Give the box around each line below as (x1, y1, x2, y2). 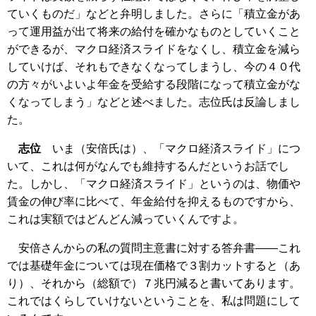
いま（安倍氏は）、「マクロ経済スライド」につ (41, 142, 300, 155)
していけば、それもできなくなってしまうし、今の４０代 (7, 61, 300, 73)
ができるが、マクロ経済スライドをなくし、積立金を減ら (7, 43, 300, 56)
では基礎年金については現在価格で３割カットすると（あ (7, 260, 300, 272)
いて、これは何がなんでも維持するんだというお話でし (7, 160, 289, 173)
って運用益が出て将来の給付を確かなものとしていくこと (7, 25, 300, 38)
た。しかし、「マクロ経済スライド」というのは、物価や (7, 178, 300, 190)
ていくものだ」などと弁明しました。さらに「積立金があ (7, 8, 300, 20)
